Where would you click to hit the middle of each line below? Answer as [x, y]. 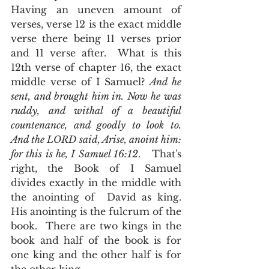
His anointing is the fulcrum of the [96, 211]
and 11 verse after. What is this [96, 53]
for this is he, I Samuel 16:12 [74, 154]
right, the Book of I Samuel [96, 168]
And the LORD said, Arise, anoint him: [96, 139]
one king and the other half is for [96, 255]
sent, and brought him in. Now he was [96, 96]
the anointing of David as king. [96, 197]
